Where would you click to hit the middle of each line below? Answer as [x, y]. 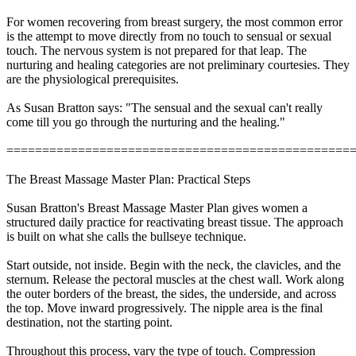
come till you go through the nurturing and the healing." [146, 122]
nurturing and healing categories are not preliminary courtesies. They [178, 64]
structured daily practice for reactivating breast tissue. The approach [175, 222]
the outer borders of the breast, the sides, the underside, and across [171, 293]
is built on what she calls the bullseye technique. [126, 236]
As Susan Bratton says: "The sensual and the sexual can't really [164, 107]
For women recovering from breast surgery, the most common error [174, 21]
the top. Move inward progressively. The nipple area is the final [164, 308]
